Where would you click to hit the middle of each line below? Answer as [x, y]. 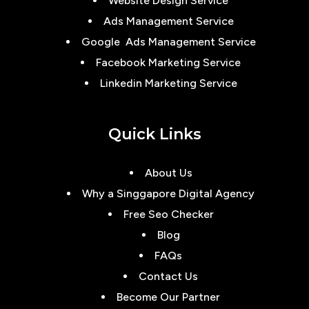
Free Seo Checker [168, 214]
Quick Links [154, 134]
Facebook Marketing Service [168, 62]
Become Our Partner [168, 297]
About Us [168, 173]
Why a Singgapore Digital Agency [168, 193]
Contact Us [168, 276]
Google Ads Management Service [168, 42]
